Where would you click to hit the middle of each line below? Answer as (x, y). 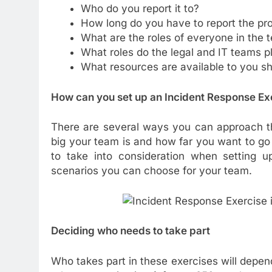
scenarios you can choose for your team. (151, 171)
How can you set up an (108, 97)
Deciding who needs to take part (131, 231)
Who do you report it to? (140, 9)
